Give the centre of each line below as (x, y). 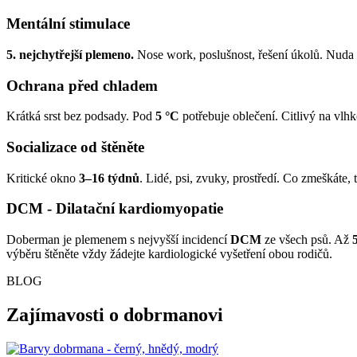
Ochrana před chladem (82, 85)
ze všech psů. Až (307, 240)
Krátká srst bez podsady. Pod (81, 116)
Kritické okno (43, 178)
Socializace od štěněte (75, 147)
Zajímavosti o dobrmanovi (115, 315)
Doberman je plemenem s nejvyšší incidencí (118, 240)
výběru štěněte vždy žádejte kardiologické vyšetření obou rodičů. (169, 254)
